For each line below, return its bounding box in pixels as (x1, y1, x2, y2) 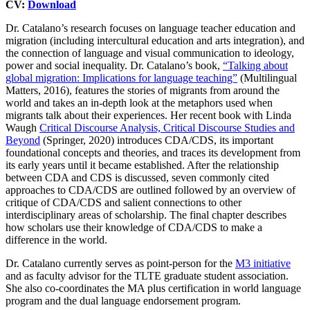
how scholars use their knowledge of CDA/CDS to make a (6, 221, 262, 233)
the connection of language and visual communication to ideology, (6, 46, 294, 59)
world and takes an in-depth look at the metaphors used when (6, 96, 273, 109)
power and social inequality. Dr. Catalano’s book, (6, 59, 223, 71)
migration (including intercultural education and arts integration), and (6, 34, 304, 46)
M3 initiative (235, 257, 291, 269)
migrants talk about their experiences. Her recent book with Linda (6, 109, 291, 121)
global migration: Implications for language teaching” (6, 71, 237, 84)
